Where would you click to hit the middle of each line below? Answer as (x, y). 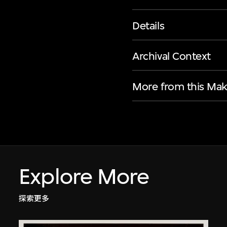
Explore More (84, 177)
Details (148, 26)
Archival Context (172, 56)
